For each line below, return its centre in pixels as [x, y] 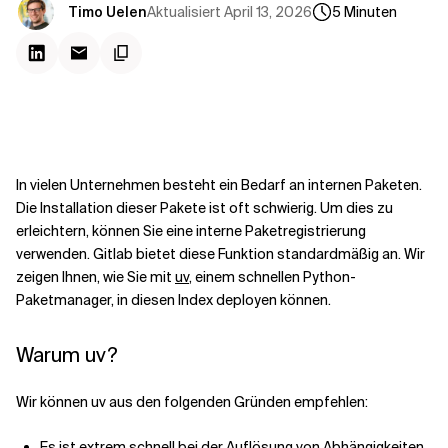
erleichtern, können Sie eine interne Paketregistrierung [191, 231]
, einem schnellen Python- [272, 277]
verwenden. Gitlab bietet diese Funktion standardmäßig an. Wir [220, 254]
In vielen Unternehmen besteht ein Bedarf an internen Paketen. [219, 185]
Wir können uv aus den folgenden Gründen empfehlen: [192, 402]
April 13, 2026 [268, 11]
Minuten [370, 12]
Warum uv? [67, 355]
